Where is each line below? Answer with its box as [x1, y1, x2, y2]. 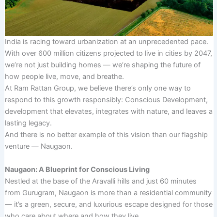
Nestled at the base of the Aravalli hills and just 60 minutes [4, 176, 197, 186]
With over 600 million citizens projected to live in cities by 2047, [4, 49, 212, 58]
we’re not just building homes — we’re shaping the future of [4, 61, 201, 70]
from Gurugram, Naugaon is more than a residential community [4, 188, 212, 197]
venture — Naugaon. [4, 142, 73, 151]
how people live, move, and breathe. [4, 72, 124, 81]
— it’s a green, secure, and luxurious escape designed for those [4, 200, 213, 209]
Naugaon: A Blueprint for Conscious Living [4, 165, 150, 174]
